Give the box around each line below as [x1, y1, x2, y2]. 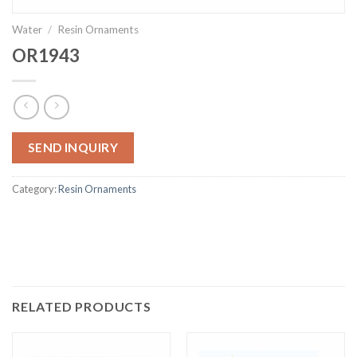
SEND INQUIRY [27, 140, 119, 155]
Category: [12, 182, 58, 195]
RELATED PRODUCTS [12, 299, 151, 315]
